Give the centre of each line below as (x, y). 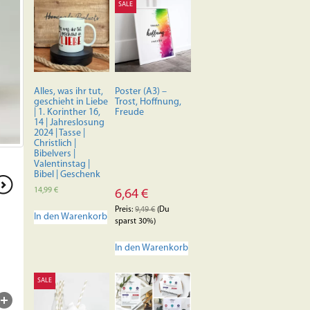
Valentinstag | (62, 164)
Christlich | (55, 143)
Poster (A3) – (141, 91)
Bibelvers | (54, 154)
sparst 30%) (136, 221)
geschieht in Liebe (71, 102)
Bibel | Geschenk (67, 174)
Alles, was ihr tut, (68, 91)
